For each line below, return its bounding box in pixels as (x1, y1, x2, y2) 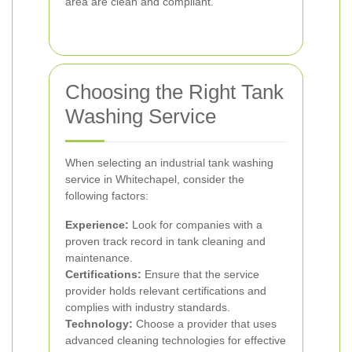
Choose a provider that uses (133, 317, 277, 330)
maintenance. (65, 251, 133, 264)
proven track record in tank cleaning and (65, 235, 266, 247)
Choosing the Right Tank (65, 80, 284, 104)
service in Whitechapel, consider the (65, 173, 244, 185)
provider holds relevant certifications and (65, 284, 266, 297)
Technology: (65, 317, 133, 330)
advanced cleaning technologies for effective (65, 334, 286, 346)
